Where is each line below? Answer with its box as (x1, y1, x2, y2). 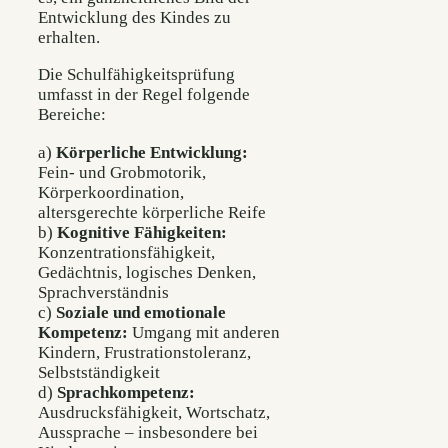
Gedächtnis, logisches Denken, (38, 262, 256, 282)
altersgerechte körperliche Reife (38, 202, 266, 222)
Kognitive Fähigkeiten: (57, 222, 227, 242)
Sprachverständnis (38, 282, 169, 302)
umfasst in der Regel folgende (38, 85, 250, 105)
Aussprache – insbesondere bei (38, 422, 258, 442)
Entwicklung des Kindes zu (38, 8, 231, 28)
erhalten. (38, 28, 100, 48)
